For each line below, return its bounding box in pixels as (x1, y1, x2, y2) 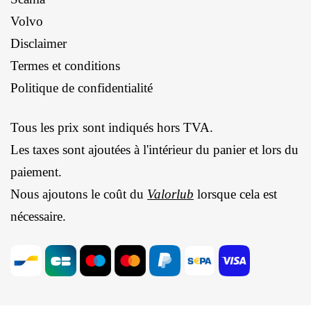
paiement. (10, 164, 62, 179)
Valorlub (147, 186, 194, 201)
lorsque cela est (194, 186, 277, 201)
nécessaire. (10, 208, 66, 224)
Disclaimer (10, 35, 67, 51)
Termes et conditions (10, 58, 120, 73)
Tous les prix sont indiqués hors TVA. (10, 119, 213, 135)
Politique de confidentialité (10, 80, 153, 95)
